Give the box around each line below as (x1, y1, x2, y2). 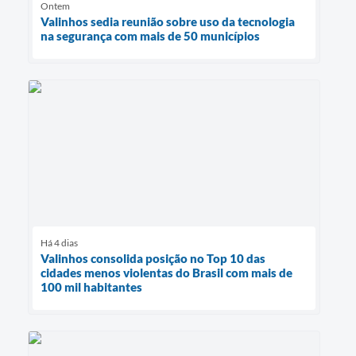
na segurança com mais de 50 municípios (41, 28, 260, 43)
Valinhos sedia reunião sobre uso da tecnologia (41, 14, 295, 29)
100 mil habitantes (41, 280, 142, 295)
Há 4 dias (41, 237, 78, 250)
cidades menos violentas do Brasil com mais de (41, 265, 292, 281)
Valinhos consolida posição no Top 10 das (41, 251, 265, 266)
